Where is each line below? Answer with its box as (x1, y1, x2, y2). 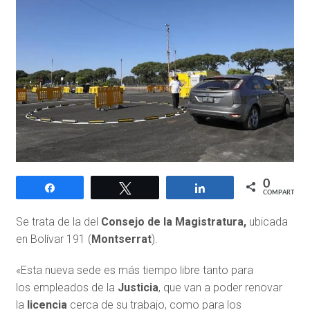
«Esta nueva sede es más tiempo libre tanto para (15, 264, 253, 277)
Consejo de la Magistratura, (100, 215, 246, 229)
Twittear (139, 183, 174, 193)
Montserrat (91, 232, 152, 246)
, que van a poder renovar (158, 281, 282, 295)
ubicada (246, 215, 288, 229)
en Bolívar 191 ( (15, 232, 91, 246)
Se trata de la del (15, 215, 101, 229)
